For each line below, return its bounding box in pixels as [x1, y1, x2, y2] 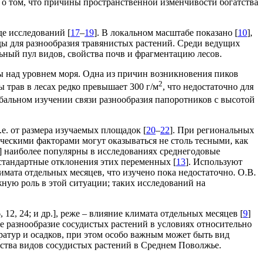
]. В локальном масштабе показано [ [94, 27, 238, 38]
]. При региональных [170, 125, 254, 136]
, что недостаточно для [163, 82, 254, 92]
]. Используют [186, 157, 242, 167]
